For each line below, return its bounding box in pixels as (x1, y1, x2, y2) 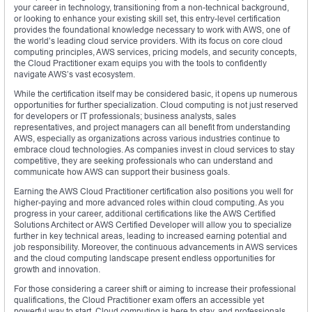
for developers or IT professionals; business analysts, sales (14, 110, 236, 121)
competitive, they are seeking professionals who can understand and (14, 155, 273, 166)
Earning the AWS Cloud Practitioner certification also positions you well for (14, 185, 293, 196)
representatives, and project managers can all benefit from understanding (14, 121, 290, 132)
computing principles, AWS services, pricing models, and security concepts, (14, 46, 297, 57)
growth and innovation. (14, 263, 100, 274)
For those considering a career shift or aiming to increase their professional (14, 283, 296, 294)
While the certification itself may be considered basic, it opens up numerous (14, 88, 297, 99)
